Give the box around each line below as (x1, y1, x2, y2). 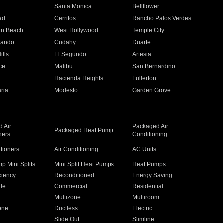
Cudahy (54, 39, 76, 46)
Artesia (132, 51, 152, 58)
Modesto (54, 87, 78, 94)
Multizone (54, 194, 81, 201)
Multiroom (132, 194, 160, 201)
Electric (132, 205, 153, 212)
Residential (132, 183, 164, 190)
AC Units (132, 146, 157, 153)
